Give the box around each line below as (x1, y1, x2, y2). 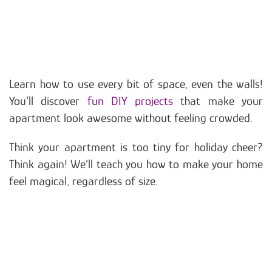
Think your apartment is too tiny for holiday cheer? (9, 140, 263, 154)
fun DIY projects (87, 93, 181, 107)
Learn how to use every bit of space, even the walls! (9, 76, 263, 90)
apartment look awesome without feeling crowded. (9, 110, 253, 124)
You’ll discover (9, 93, 87, 107)
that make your (180, 93, 263, 107)
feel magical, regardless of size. (9, 174, 158, 188)
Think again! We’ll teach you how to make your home (9, 157, 263, 171)
